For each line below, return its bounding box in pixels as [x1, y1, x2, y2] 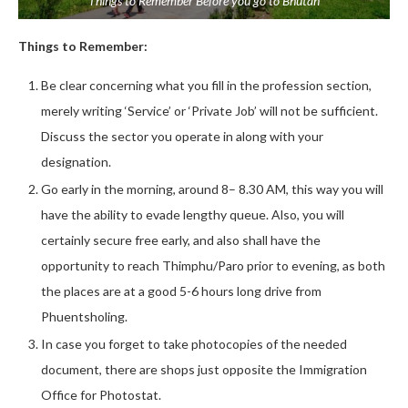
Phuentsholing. [41, 309, 127, 324]
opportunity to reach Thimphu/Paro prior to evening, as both [41, 258, 385, 273]
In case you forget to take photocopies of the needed [41, 336, 347, 352]
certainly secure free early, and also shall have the [41, 232, 321, 248]
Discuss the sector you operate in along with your [41, 128, 323, 144]
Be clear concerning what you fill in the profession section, [41, 77, 372, 93]
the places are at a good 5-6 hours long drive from [41, 283, 321, 299]
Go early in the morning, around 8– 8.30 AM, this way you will [41, 181, 383, 197]
